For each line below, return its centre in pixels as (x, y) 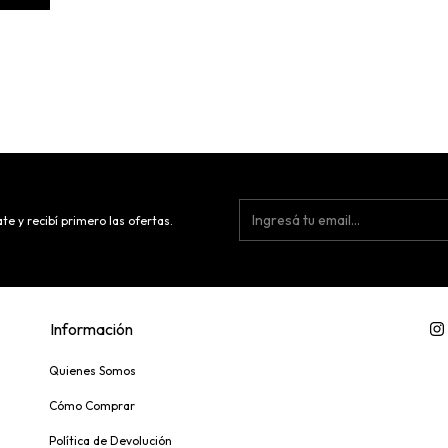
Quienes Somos (92, 371)
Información (91, 329)
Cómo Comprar (92, 406)
